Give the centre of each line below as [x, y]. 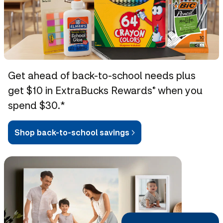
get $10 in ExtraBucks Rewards [80, 90]
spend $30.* [37, 105]
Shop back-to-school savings [72, 132]
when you [179, 90]
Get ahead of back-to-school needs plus [102, 75]
